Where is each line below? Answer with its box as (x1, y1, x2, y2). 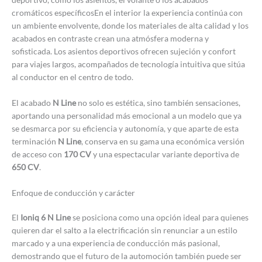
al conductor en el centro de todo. (12, 71, 133, 82)
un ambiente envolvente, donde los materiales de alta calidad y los (12, 20, 249, 30)
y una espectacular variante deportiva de (91, 149, 239, 159)
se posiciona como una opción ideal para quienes (71, 212, 249, 223)
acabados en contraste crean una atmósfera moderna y (12, 33, 209, 43)
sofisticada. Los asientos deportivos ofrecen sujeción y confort (12, 46, 236, 56)
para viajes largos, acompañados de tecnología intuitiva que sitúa (12, 58, 245, 69)
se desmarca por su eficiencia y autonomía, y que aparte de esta (12, 123, 239, 133)
